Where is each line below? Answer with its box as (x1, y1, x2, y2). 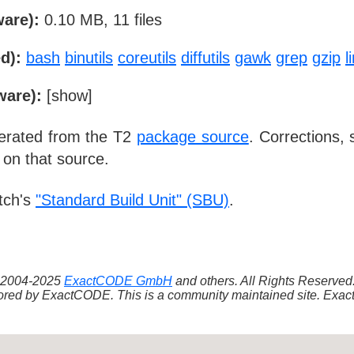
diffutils (181, 49, 230, 67)
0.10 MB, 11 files (40, 11, 162, 29)
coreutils (118, 49, 176, 67)
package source (137, 128, 249, 146)
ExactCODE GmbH (64, 273, 172, 288)
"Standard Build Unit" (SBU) (36, 190, 229, 209)
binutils (65, 49, 113, 67)
